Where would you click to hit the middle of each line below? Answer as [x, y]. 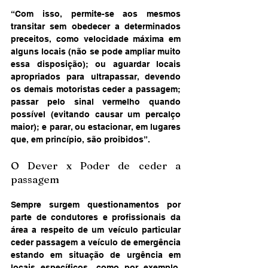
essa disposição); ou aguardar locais [96, 64]
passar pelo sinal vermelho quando [96, 101]
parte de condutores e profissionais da [96, 217]
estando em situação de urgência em [96, 255]
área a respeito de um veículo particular [96, 229]
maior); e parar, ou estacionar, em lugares [96, 127]
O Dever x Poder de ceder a [96, 165]
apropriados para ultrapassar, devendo [96, 76]
